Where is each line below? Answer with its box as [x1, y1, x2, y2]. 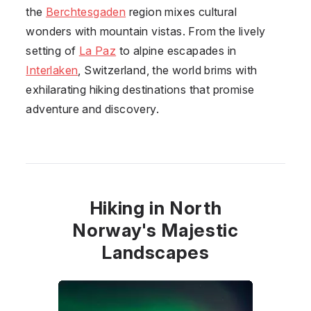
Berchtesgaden [45, 4, 126, 19]
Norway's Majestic [72, 219, 239, 241]
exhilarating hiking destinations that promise [26, 82, 255, 96]
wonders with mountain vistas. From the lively [26, 24, 266, 38]
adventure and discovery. [26, 101, 159, 116]
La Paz [78, 43, 117, 58]
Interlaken [26, 62, 78, 77]
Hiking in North [89, 196, 222, 219]
